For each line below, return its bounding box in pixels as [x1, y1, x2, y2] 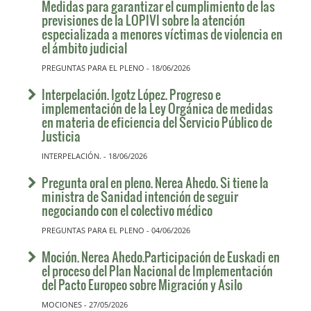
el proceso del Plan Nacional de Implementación [42, 261, 273, 280]
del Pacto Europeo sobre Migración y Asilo [42, 275, 242, 294]
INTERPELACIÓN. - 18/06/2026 [42, 151, 147, 162]
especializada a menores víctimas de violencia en [42, 24, 283, 44]
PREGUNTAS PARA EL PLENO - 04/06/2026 [42, 225, 190, 236]
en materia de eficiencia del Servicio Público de [42, 112, 272, 132]
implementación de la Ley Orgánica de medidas [42, 99, 273, 118]
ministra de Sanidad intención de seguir [42, 187, 238, 206]
